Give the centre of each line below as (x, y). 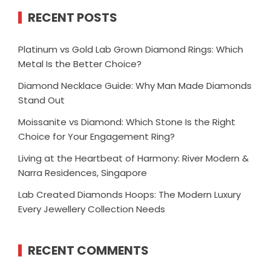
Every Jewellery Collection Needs (92, 209)
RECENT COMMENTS (88, 251)
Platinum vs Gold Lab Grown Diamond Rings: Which (131, 50)
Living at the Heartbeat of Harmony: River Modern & (133, 158)
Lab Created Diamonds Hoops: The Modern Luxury (129, 195)
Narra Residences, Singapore (83, 173)
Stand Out (41, 100)
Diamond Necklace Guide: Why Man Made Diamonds (135, 86)
